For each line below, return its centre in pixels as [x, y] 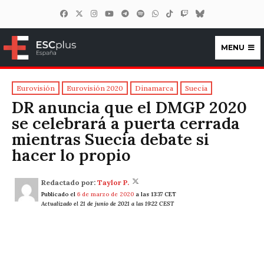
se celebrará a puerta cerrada [126, 123]
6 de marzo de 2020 [105, 194]
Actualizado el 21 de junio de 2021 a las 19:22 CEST [108, 204]
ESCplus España [91, 65]
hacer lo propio [71, 155]
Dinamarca [154, 88]
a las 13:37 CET [155, 194]
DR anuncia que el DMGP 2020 [129, 108]
